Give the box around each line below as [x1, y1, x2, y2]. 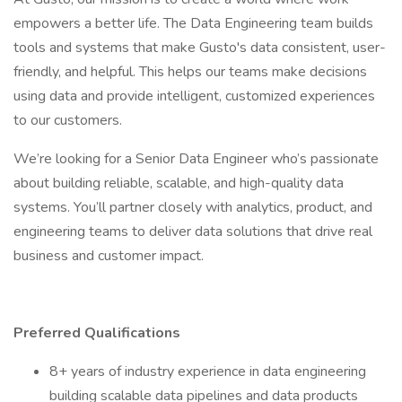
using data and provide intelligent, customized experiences [13, 86, 375, 106]
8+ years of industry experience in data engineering [49, 362, 366, 381]
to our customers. [13, 110, 122, 130]
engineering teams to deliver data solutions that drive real [13, 222, 372, 241]
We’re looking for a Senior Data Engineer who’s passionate [13, 149, 379, 169]
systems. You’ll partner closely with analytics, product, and [13, 197, 372, 217]
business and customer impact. [13, 246, 204, 266]
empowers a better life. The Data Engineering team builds [13, 13, 373, 33]
